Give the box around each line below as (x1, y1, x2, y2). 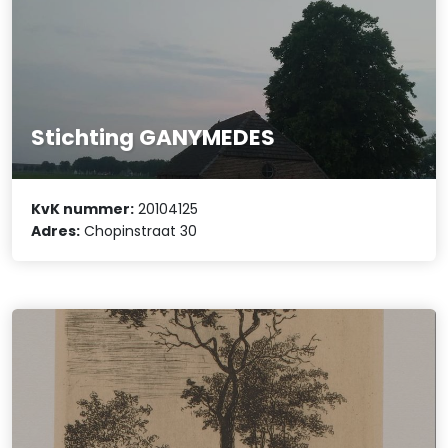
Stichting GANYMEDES (31, 121, 276, 153)
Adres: (31, 221, 81, 242)
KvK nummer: (31, 199, 135, 220)
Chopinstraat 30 (80, 221, 198, 242)
